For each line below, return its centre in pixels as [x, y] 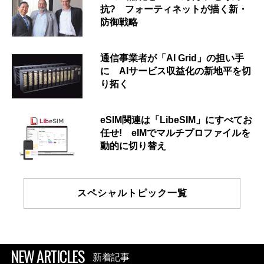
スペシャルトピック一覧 [132, 193]
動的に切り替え [133, 146]
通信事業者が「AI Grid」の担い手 [172, 58]
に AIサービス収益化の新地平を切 [176, 71]
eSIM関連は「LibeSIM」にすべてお [176, 120]
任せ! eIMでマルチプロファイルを [175, 133]
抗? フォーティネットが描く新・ [174, 9]
